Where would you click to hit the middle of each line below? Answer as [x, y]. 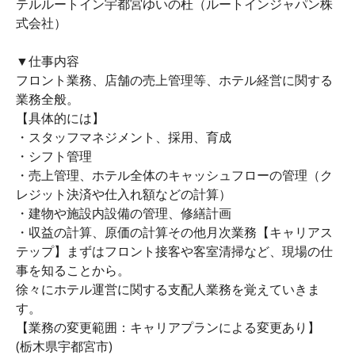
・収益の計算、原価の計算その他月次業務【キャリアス [174, 232]
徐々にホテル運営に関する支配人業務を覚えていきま [168, 289]
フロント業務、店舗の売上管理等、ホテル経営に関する [174, 80]
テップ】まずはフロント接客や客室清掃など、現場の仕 [174, 251]
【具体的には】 [60, 118]
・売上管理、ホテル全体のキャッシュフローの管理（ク [174, 175]
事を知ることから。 [73, 270]
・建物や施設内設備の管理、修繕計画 [124, 213]
